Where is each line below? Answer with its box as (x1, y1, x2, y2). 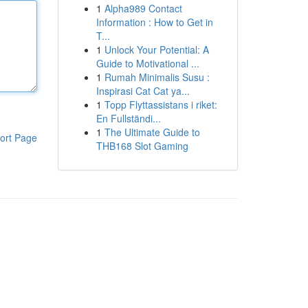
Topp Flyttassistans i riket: (104, 98, 217, 111)
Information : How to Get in (96, 15, 213, 29)
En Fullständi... (96, 111, 161, 125)
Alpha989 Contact (104, 1, 182, 15)
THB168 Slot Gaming (96, 139, 188, 153)
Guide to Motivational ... (96, 56, 199, 70)
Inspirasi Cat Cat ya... (96, 84, 190, 98)
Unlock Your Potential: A (104, 43, 209, 56)
